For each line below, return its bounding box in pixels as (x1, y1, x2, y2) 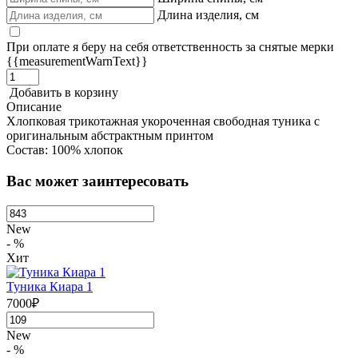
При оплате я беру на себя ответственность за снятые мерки (6, 40, 334, 54)
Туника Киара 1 (6, 279, 93, 293)
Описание (6, 100, 62, 114)
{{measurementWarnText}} (6, 54, 148, 69)
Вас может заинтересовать (6, 173, 189, 190)
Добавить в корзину (6, 86, 118, 100)
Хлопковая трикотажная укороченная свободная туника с (6, 114, 320, 129)
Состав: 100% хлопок (6, 143, 123, 157)
